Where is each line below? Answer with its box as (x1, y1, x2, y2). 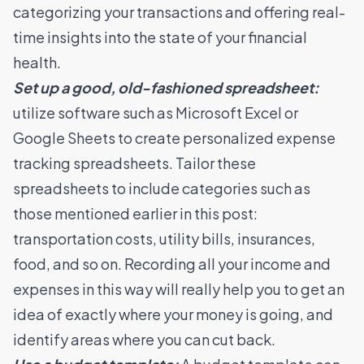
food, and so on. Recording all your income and (13, 253, 331, 273)
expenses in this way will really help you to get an (13, 279, 344, 298)
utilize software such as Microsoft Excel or (13, 102, 298, 122)
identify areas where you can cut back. (13, 329, 275, 349)
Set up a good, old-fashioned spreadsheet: (13, 77, 319, 97)
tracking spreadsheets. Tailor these (13, 153, 256, 172)
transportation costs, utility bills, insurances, (13, 228, 315, 248)
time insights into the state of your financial (13, 27, 307, 46)
